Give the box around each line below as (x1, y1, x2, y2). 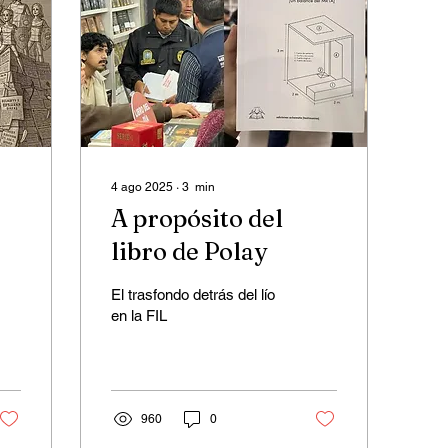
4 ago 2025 (111, 179, 173, 194)
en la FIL (111, 306, 167, 324)
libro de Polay (111, 236, 267, 266)
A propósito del (111, 203, 283, 233)
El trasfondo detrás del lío (111, 285, 261, 303)
